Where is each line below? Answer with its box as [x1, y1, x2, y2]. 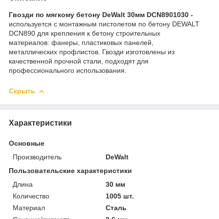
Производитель [13, 153, 62, 161]
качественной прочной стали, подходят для [9, 57, 149, 65]
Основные [9, 139, 44, 147]
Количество [13, 192, 49, 200]
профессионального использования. [9, 66, 127, 74]
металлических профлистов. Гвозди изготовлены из [9, 47, 175, 56]
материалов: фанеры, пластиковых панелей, [9, 38, 153, 46]
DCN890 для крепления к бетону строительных [9, 29, 160, 37]
